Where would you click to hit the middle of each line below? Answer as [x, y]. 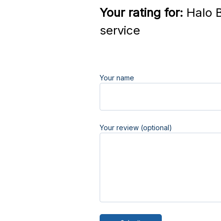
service [120, 30]
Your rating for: [141, 13]
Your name [117, 78]
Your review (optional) [136, 128]
